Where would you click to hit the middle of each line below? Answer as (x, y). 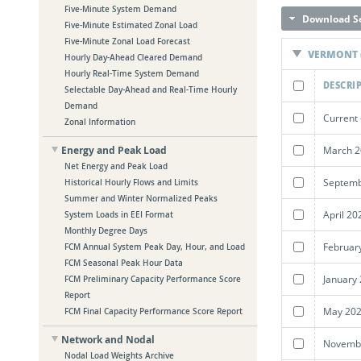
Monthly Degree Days (106, 231)
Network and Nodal (108, 340)
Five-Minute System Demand (121, 10)
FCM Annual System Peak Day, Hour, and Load (155, 247)
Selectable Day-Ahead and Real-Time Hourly (151, 90)
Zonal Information (100, 122)
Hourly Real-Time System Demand (132, 74)
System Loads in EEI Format (119, 215)
